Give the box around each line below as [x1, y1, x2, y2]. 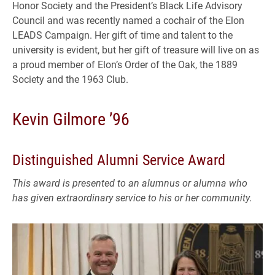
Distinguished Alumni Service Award [12, 150, 225, 170]
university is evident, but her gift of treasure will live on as [12, 43, 259, 56]
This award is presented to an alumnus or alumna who [12, 176, 247, 190]
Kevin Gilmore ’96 [12, 107, 130, 131]
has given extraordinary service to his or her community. [12, 191, 252, 204]
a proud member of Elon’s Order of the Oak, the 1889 [12, 58, 238, 71]
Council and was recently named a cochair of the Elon [12, 14, 244, 27]
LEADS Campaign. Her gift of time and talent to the [12, 28, 233, 42]
